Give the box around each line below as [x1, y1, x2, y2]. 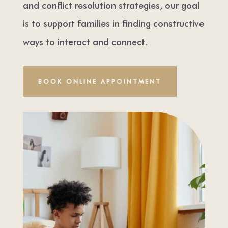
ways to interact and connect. [22, 35, 148, 48]
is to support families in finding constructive [22, 16, 204, 30]
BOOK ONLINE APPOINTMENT [38, 77, 161, 85]
